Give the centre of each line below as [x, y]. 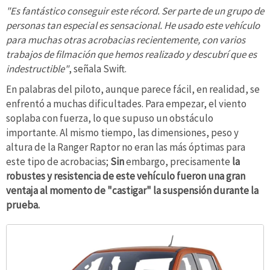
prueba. [23, 205]
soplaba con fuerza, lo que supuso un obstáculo [110, 118]
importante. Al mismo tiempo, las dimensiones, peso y [122, 132]
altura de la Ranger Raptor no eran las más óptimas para [126, 147]
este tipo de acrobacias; [58, 161]
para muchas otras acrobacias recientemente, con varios [126, 40]
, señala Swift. [98, 69]
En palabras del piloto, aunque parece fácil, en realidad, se [133, 89]
